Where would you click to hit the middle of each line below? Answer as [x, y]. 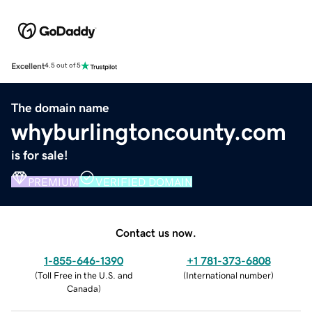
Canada [82, 288]
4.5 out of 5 [63, 66]
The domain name [60, 108]
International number [228, 275]
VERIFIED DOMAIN [144, 181]
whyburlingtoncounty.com [149, 131]
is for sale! [40, 155]
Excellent [28, 66]
